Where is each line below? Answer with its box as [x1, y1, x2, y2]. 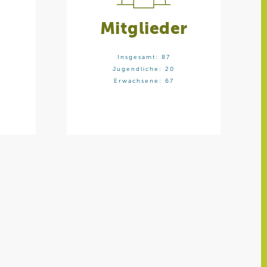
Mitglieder [100, 21, 188, 38]
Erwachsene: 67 [113, 78, 174, 85]
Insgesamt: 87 [117, 54, 170, 61]
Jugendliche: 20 [113, 66, 175, 73]
